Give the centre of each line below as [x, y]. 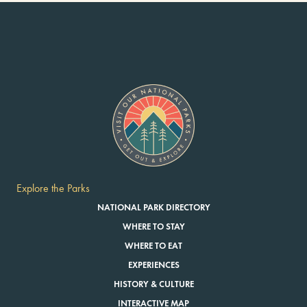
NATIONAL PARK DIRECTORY [153, 208]
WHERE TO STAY [153, 227]
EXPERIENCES [153, 266]
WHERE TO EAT [153, 246]
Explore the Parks [53, 188]
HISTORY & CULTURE [153, 285]
